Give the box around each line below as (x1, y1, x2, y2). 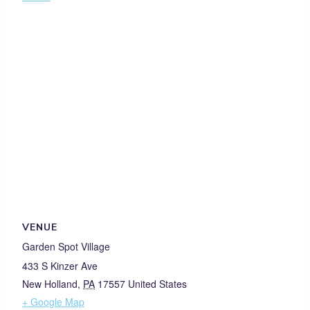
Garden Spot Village (22, 239, 110, 253)
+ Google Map (22, 295, 84, 309)
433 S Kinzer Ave (22, 259, 98, 273)
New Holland (22, 277, 77, 291)
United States (128, 277, 187, 291)
